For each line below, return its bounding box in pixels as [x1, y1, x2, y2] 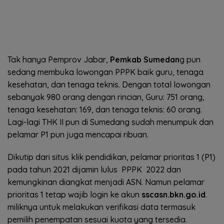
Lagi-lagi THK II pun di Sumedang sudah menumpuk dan [7, 116, 213, 127]
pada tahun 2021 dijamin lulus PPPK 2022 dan [7, 164, 181, 174]
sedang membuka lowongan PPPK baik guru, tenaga [7, 66, 203, 77]
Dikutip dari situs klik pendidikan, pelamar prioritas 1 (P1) [7, 151, 215, 162]
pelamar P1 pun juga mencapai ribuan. [7, 129, 148, 139]
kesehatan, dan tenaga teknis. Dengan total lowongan [7, 79, 210, 89]
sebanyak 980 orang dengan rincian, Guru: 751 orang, [7, 91, 204, 102]
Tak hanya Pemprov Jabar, [7, 54, 110, 64]
